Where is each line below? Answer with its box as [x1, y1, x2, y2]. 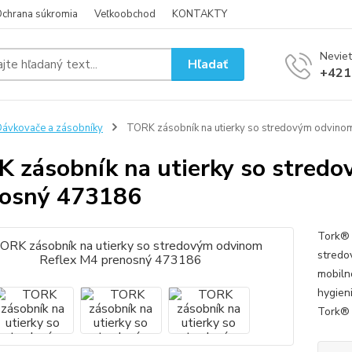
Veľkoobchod [94, 7, 156, 21]
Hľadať [188, 55, 229, 73]
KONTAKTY [172, 7, 227, 21]
